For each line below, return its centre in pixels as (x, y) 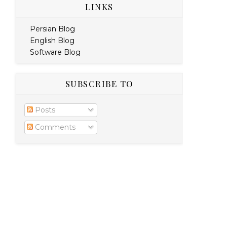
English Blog (52, 40)
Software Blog (55, 52)
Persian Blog (52, 29)
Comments (54, 127)
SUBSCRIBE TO (99, 84)
